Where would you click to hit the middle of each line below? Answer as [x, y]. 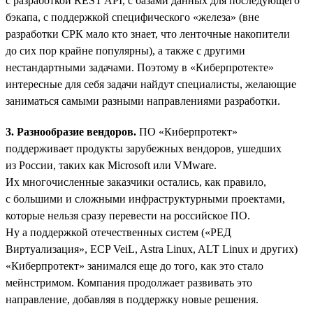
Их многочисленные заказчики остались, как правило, [136, 182]
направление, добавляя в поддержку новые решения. [132, 299]
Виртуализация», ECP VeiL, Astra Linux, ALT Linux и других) [152, 249]
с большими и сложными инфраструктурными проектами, [145, 198]
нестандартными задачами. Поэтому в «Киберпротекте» [140, 67]
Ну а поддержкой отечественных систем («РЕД [118, 232]
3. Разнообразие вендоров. [72, 131]
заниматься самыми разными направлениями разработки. [143, 101]
